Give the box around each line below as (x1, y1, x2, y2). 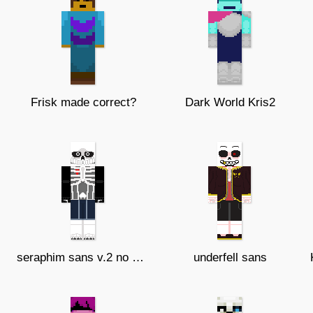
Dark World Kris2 (184, 96, 275, 109)
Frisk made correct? (30, 96, 136, 109)
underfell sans (193, 251, 267, 264)
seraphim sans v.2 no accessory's (132, 251, 144, 264)
